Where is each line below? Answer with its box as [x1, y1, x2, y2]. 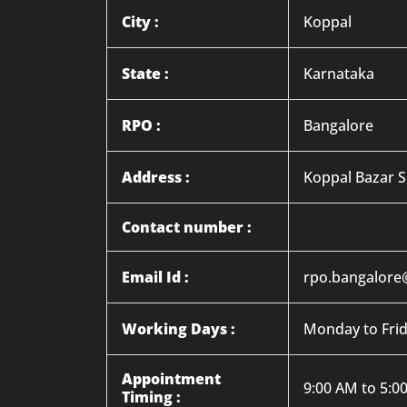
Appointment [122, 369, 221, 389]
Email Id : [122, 267, 189, 287]
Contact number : [122, 217, 252, 237]
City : [122, 12, 159, 32]
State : [122, 64, 169, 84]
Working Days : [122, 319, 235, 339]
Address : [122, 167, 190, 187]
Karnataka [303, 64, 374, 84]
